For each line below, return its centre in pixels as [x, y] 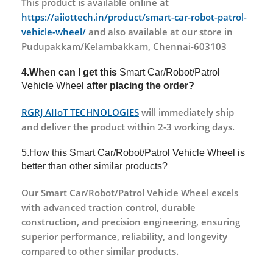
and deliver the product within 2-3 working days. [128, 126]
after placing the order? [140, 85]
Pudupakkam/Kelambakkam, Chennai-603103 [124, 46]
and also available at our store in [159, 31]
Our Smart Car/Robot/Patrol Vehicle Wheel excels [130, 192]
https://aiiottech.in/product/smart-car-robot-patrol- [134, 17]
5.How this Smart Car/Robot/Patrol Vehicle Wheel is [133, 152]
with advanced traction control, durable [108, 207]
